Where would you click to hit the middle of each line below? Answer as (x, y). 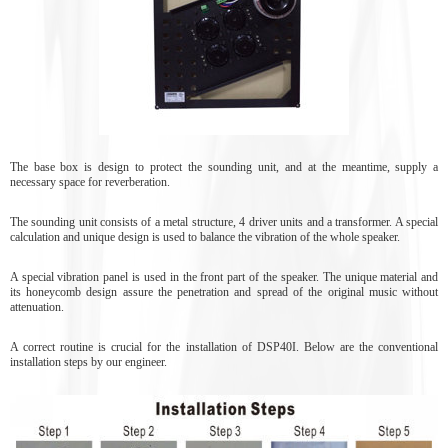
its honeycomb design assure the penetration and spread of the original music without (224, 291)
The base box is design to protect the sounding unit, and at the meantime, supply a (224, 166)
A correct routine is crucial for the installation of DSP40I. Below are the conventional (224, 346)
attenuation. (36, 306)
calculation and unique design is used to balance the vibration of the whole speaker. (204, 236)
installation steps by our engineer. (88, 361)
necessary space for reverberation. (89, 181)
